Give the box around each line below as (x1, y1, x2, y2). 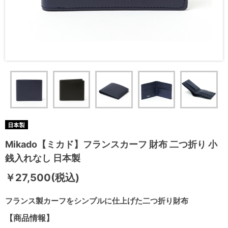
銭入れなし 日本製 (5, 152, 80, 163)
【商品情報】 (5, 212, 54, 223)
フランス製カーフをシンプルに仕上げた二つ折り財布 (5, 195, 188, 206)
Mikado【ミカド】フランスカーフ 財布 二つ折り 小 (5, 138, 217, 150)
